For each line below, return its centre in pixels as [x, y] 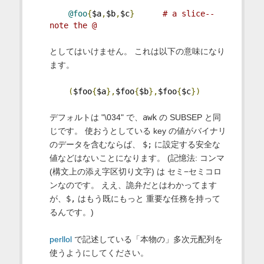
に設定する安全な [186, 144]
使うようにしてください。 [99, 253]
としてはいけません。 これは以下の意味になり [137, 51]
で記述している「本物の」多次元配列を [147, 239]
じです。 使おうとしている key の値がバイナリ [138, 131]
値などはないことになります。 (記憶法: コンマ [137, 158]
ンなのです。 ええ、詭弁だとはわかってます [133, 185]
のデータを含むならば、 [96, 144]
